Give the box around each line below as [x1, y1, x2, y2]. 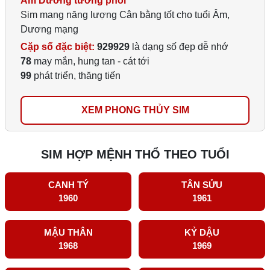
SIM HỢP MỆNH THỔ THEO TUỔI [40, 148, 230, 162]
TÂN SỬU [181, 180, 222, 190]
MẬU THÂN [43, 227, 93, 238]
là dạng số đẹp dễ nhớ [130, 42, 228, 52]
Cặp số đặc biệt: [20, 42, 97, 52]
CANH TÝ [48, 180, 89, 190]
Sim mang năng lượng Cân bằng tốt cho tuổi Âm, [20, 10, 230, 20]
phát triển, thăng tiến [31, 71, 121, 81]
